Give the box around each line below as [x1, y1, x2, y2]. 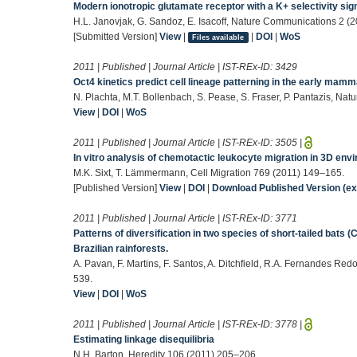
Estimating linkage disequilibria [73, 333, 214, 345]
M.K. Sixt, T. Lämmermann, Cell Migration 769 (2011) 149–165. [73, 167, 344, 178]
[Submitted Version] [73, 30, 159, 42]
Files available [192, 33, 245, 41]
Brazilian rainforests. [73, 242, 168, 254]
